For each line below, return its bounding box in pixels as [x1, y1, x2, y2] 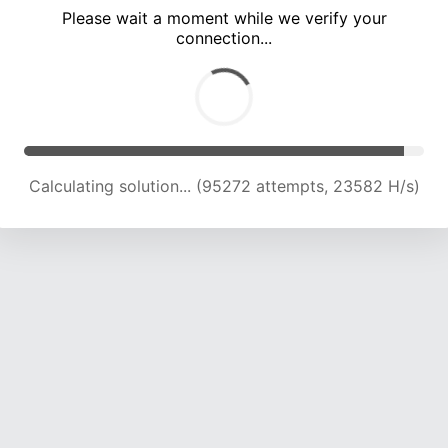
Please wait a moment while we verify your [61, 8, 387, 29]
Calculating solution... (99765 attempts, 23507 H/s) [29, 176, 419, 197]
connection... [176, 28, 272, 49]
